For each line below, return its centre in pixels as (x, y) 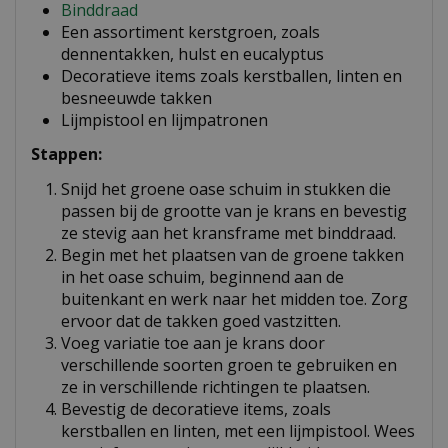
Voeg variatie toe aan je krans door (193, 343)
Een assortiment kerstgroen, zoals (190, 32)
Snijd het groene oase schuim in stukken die (226, 189)
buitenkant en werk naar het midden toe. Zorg (234, 299)
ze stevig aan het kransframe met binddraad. (228, 233)
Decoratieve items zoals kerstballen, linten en (231, 76)
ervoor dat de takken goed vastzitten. (201, 321)
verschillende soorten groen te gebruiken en (229, 365)
